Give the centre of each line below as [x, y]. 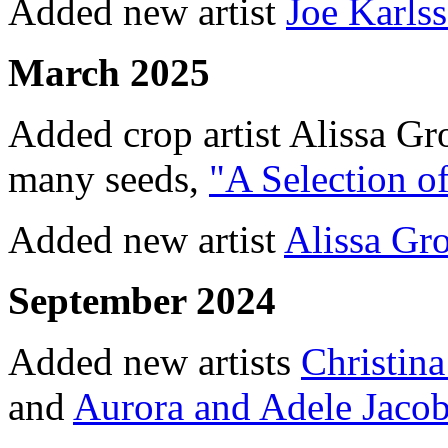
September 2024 [142, 300]
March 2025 [109, 72]
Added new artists [154, 361]
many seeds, [108, 178]
